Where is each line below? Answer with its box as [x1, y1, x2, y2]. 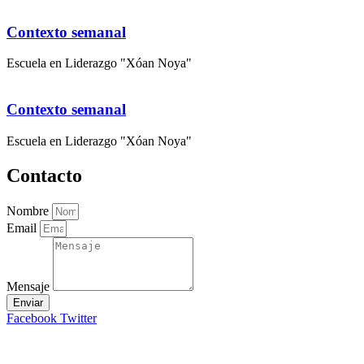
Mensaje [6, 279, 53, 293]
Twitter [60, 310, 97, 325]
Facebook [6, 310, 57, 325]
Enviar [13, 296, 43, 309]
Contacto [6, 164, 82, 186]
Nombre [6, 203, 52, 218]
